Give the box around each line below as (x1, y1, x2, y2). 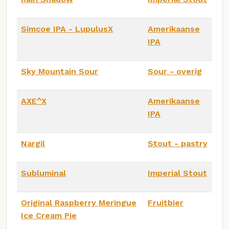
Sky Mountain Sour (21, 66, 98, 77)
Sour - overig (148, 66, 202, 77)
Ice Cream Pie (21, 211, 77, 221)
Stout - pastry (148, 139, 208, 149)
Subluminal (21, 168, 66, 178)
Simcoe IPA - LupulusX (21, 24, 113, 34)
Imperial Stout (148, 168, 207, 178)
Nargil (21, 139, 45, 149)
